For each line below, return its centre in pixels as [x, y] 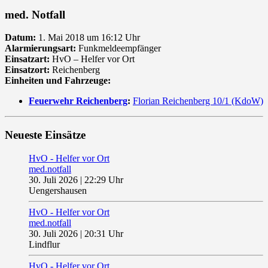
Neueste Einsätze [45, 135]
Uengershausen [58, 190]
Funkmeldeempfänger [118, 48]
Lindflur [44, 244]
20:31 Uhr [104, 233]
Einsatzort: [27, 70]
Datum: [20, 38]
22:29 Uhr [104, 179]
